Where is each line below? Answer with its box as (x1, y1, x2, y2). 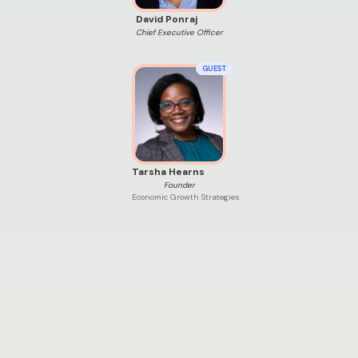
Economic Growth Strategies (132, 191, 240, 202)
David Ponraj (135, 12, 197, 26)
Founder (163, 179, 195, 190)
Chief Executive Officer (135, 26, 223, 38)
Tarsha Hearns (132, 165, 205, 178)
